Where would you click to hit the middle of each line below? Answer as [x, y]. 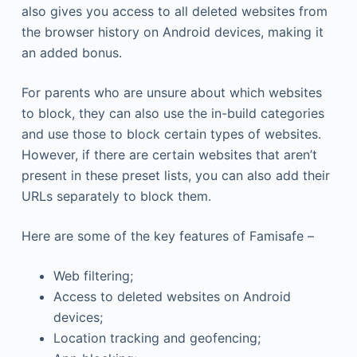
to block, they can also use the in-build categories [173, 113]
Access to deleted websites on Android [172, 296]
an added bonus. [71, 52]
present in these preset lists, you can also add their [175, 175]
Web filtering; [93, 275]
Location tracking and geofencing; [157, 337]
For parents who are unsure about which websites [171, 92]
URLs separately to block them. [116, 196]
